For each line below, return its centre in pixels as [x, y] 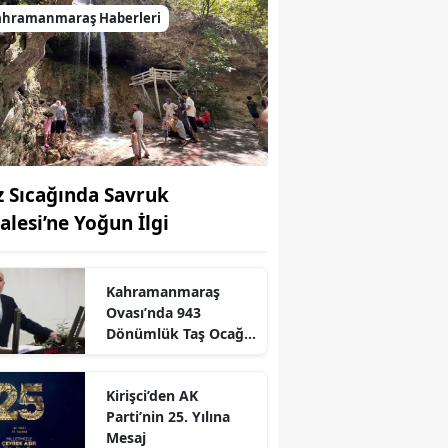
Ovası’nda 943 [153, 312]
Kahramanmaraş [162, 291]
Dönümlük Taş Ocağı [176, 333]
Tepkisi [129, 354]
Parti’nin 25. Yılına [167, 416]
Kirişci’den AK [151, 395]
